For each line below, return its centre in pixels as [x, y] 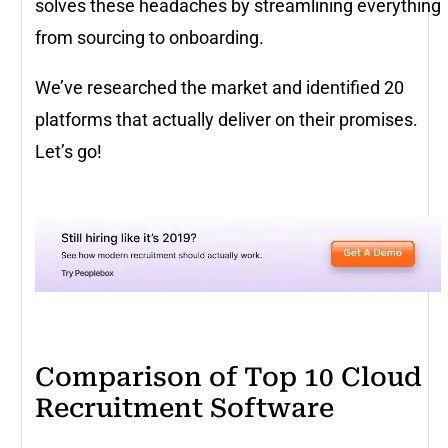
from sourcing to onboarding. [149, 38]
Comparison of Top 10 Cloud [228, 377]
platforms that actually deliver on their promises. [226, 120]
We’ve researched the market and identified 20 [219, 88]
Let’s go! [68, 152]
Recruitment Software [184, 408]
